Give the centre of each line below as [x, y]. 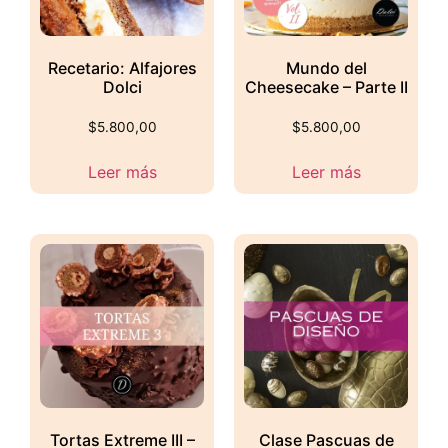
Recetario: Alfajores [122, 68]
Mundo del [326, 68]
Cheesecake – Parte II [326, 87]
